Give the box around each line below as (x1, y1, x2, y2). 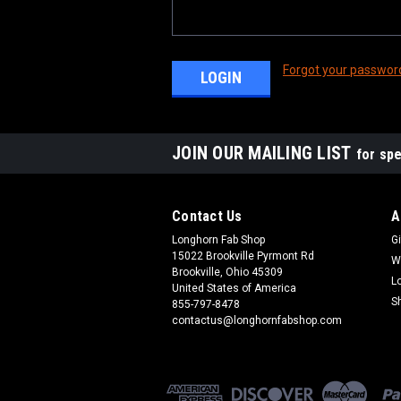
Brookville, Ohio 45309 (172, 265, 283, 278)
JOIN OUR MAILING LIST (172, 141, 356, 164)
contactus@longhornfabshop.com (172, 313, 342, 327)
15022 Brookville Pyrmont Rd (172, 249, 314, 262)
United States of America (172, 281, 296, 294)
